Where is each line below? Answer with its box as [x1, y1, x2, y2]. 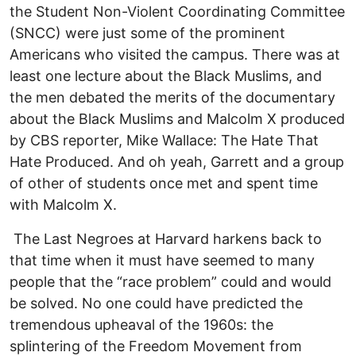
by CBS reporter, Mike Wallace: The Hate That [10, 131, 319, 149]
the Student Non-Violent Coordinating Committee [10, 2, 345, 20]
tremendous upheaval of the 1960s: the [10, 315, 273, 333]
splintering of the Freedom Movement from [10, 337, 302, 354]
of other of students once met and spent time [10, 174, 318, 192]
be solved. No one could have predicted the [10, 294, 303, 311]
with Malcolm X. [10, 195, 117, 213]
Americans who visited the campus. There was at [10, 45, 340, 63]
